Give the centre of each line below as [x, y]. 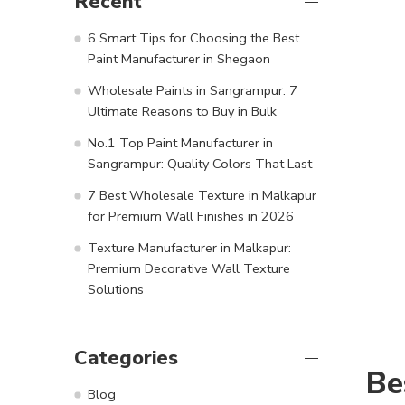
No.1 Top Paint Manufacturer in [180, 142]
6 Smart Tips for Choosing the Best [193, 38]
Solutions [116, 289]
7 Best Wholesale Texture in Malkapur [202, 195]
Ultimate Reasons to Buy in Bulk [182, 111]
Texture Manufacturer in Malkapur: [189, 247]
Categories [126, 358]
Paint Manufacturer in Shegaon [179, 58]
